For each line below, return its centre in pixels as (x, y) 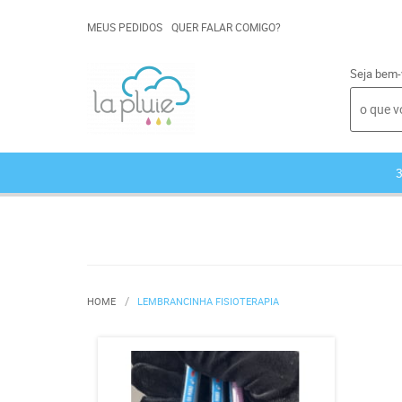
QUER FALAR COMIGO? (226, 27)
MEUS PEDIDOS (125, 27)
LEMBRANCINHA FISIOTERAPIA (208, 301)
